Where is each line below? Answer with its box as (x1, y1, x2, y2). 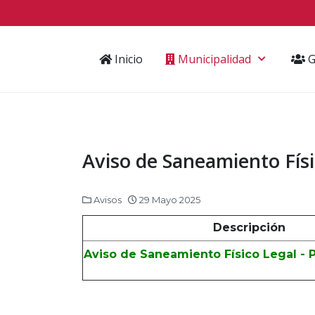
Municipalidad (175, 51, 251, 67)
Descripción (213, 221, 285, 234)
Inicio (112, 51, 143, 67)
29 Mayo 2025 (139, 194, 200, 205)
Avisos (94, 194, 122, 205)
